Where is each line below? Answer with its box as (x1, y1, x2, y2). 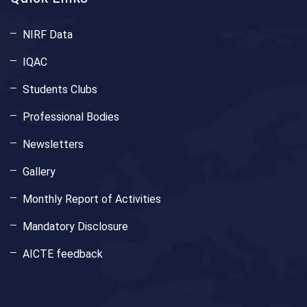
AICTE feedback (23, 247, 103, 260)
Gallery (23, 164, 56, 178)
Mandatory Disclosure (23, 219, 128, 233)
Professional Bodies (23, 110, 119, 123)
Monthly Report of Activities (23, 192, 161, 206)
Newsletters (23, 137, 84, 151)
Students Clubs (23, 82, 97, 96)
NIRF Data (23, 27, 73, 41)
